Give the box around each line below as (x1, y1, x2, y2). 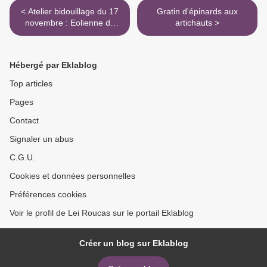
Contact (10, 116, 39, 126)
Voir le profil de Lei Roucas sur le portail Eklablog (10, 208, 194, 218)
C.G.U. (10, 153, 35, 163)
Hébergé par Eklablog (10, 60, 97, 70)
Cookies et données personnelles (10, 171, 135, 181)
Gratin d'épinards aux (157, 7, 238, 17)
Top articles (10, 79, 52, 89)
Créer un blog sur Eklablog (79, 238, 188, 249)
